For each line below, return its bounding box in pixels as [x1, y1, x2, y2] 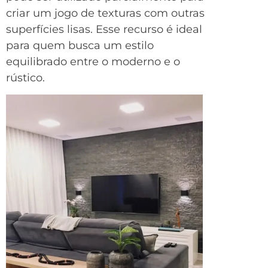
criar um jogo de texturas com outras [6, 6, 205, 20]
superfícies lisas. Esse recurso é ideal [6, 22, 202, 36]
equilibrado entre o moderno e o [6, 54, 180, 68]
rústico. [6, 71, 45, 84]
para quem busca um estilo [6, 38, 154, 52]
